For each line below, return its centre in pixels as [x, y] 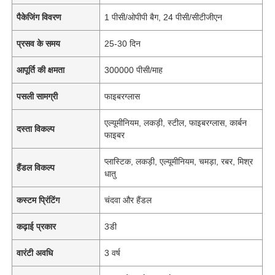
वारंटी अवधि [35, 253]
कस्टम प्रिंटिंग [38, 200]
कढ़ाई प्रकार [37, 226]
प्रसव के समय [39, 43]
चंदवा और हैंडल [128, 200]
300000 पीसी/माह [134, 70]
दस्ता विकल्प [36, 129]
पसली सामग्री [37, 96]
